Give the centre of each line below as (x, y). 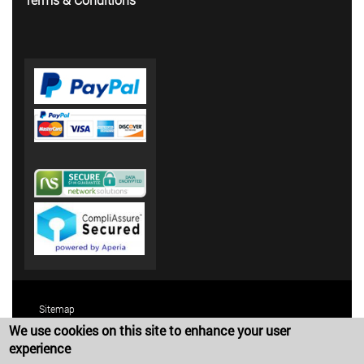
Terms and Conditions (87, 333)
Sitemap (57, 308)
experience (40, 348)
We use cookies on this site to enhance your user (150, 330)
